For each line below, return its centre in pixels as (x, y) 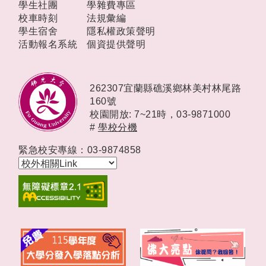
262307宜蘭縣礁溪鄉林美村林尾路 (165, 88)
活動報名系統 (48, 45)
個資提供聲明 (116, 45)
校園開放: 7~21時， (133, 115)
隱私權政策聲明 (121, 31)
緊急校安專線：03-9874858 (80, 150)
